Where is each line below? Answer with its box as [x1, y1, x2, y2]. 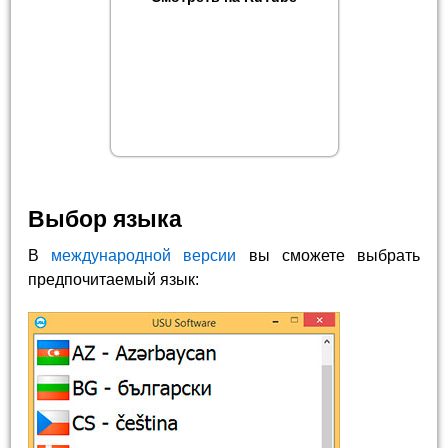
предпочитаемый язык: [28, 271, 200, 289]
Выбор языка [28, 206, 183, 233]
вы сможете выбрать [236, 247, 420, 265]
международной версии [51, 247, 237, 265]
